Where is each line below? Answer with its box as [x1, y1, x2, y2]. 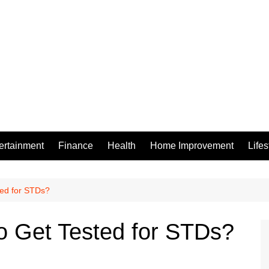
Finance [58, 140, 93, 151]
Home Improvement [150, 140, 234, 151]
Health [107, 140, 136, 151]
